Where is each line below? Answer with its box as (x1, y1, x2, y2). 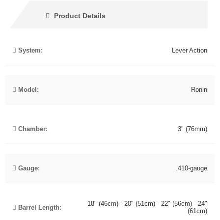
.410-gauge (176, 164, 207, 172)
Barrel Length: (16, 203, 61, 211)
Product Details (52, 11, 106, 20)
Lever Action (172, 46, 207, 54)
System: (16, 46, 43, 54)
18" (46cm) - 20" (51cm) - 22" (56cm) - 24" (87, 200, 207, 208)
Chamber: (16, 125, 48, 133)
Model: (16, 85, 39, 93)
